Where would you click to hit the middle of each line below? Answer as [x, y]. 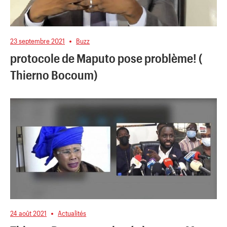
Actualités [72, 213]
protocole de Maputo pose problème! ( [106, 58]
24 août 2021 [28, 213]
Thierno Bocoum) [54, 74]
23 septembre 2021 [37, 41]
